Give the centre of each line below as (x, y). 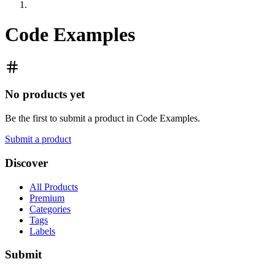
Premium (47, 198)
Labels (42, 231)
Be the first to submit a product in (71, 118)
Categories (50, 209)
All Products (54, 187)
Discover (26, 163)
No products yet (45, 95)
